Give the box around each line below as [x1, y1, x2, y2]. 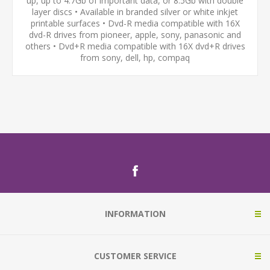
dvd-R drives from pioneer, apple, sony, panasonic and [29, 29, 241, 40]
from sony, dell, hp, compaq [80, 52, 190, 63]
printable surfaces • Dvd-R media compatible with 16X [30, 17, 240, 29]
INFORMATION [104, 208, 166, 219]
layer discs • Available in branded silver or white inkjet [32, 6, 238, 17]
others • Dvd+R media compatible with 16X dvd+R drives [25, 40, 245, 52]
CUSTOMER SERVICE [93, 250, 177, 262]
